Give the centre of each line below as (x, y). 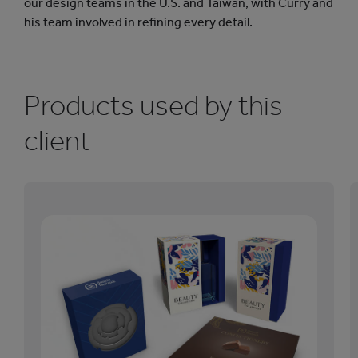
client (57, 140)
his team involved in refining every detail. (138, 22)
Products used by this (153, 105)
